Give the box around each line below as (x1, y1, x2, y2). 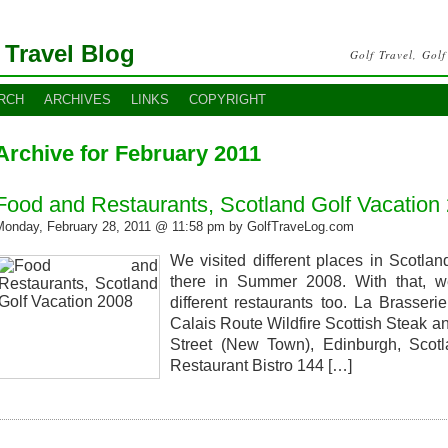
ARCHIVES (44, 92, 111, 107)
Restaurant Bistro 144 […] (170, 357, 352, 374)
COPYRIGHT (189, 92, 266, 107)
